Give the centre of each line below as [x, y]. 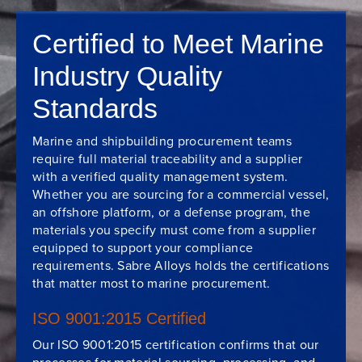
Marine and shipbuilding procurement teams [162, 141]
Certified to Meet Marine [178, 43]
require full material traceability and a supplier [168, 158]
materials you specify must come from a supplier [175, 229]
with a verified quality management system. [160, 176]
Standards [95, 108]
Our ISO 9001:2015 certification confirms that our [176, 344]
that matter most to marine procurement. [152, 283]
